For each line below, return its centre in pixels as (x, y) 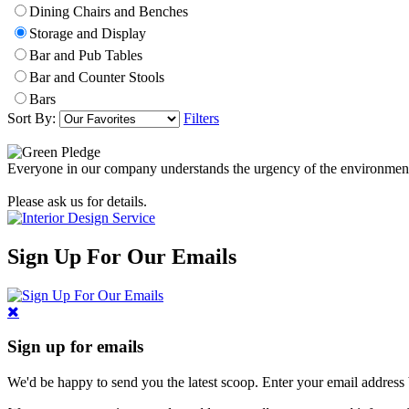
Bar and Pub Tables (86, 55)
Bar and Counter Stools (97, 77)
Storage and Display (88, 33)
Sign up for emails (75, 347)
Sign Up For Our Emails (122, 256)
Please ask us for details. (77, 201)
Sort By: (33, 118)
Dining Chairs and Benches (109, 11)
